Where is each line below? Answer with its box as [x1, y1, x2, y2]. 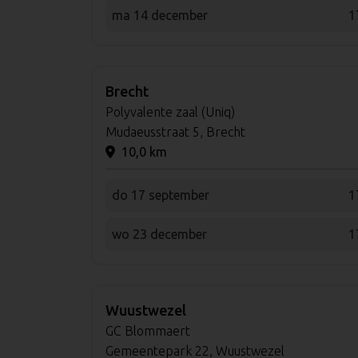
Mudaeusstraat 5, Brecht [105, 124, 245, 139]
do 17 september [112, 187, 209, 202]
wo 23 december [112, 226, 207, 241]
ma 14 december [112, 7, 208, 22]
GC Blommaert [105, 323, 190, 338]
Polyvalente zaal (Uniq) [105, 104, 235, 119]
